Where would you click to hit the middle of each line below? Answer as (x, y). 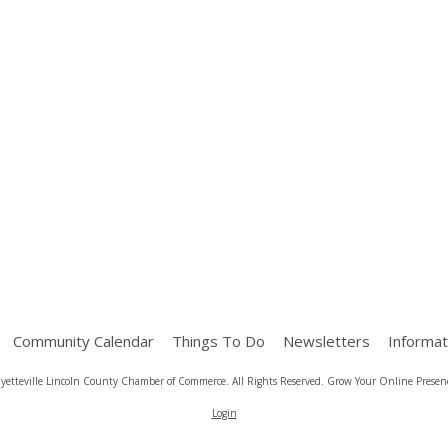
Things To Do (218, 341)
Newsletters (326, 341)
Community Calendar (83, 341)
